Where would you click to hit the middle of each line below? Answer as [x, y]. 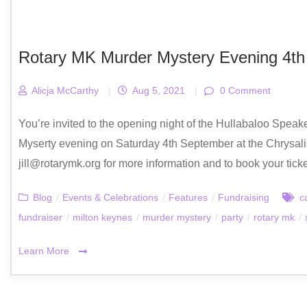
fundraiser [40, 218]
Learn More [45, 251]
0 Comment [244, 91]
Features [188, 198]
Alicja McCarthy [64, 91]
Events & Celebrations [110, 198]
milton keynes [102, 218]
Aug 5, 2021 [157, 91]
